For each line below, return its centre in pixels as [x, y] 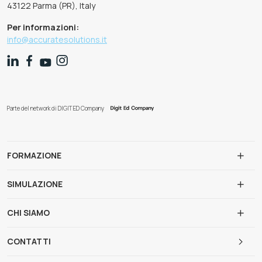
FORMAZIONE [34, 156]
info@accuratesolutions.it [57, 39]
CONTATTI [29, 241]
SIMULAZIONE [35, 184]
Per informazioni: [43, 27]
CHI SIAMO [28, 213]
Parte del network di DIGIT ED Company [56, 108]
